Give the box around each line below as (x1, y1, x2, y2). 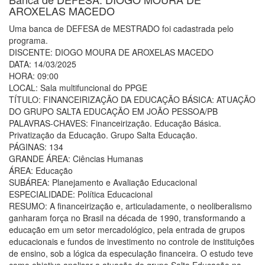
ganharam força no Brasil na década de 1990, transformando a (9, 211, 245, 224)
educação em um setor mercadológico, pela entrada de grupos (9, 223, 245, 235)
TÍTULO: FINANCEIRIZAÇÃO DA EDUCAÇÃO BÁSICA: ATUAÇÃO (9, 93, 256, 105)
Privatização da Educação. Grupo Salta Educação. (9, 128, 198, 141)
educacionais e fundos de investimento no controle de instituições (9, 235, 254, 247)
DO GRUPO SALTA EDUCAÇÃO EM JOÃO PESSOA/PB (9, 105, 218, 117)
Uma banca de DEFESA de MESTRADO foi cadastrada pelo (9, 22, 234, 34)
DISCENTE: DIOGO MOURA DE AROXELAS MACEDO (9, 46, 214, 58)
